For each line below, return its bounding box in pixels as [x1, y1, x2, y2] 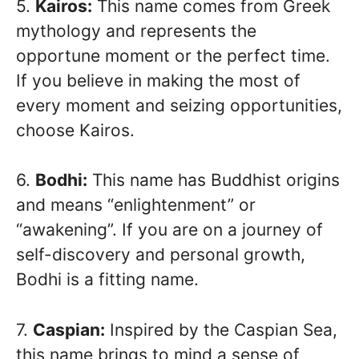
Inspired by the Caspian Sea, [105, 319, 337, 340]
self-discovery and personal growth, [16, 244, 305, 265]
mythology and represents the [16, 20, 256, 41]
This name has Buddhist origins [87, 170, 340, 191]
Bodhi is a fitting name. [16, 269, 199, 290]
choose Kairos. [16, 119, 135, 140]
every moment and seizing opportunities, [16, 95, 342, 115]
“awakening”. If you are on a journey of [16, 220, 323, 240]
